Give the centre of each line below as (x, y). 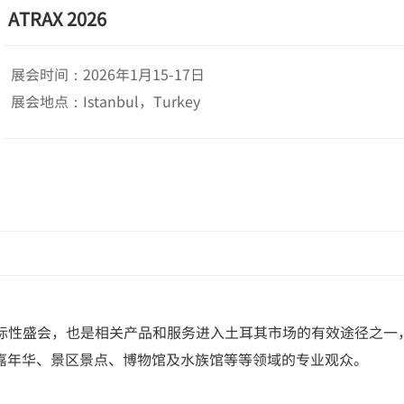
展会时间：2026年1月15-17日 (108, 74)
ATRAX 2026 (57, 18)
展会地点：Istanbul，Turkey (106, 101)
